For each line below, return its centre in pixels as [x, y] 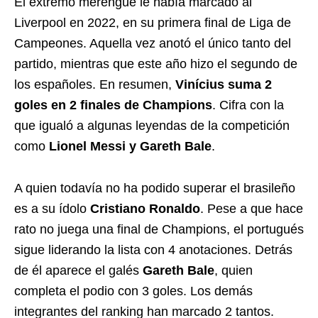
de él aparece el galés [78, 270]
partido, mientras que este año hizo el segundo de [156, 64]
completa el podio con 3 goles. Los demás [133, 291]
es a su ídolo [52, 209]
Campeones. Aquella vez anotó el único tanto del [153, 43]
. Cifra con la [248, 105]
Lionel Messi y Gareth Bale [130, 146]
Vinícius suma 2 [224, 84]
